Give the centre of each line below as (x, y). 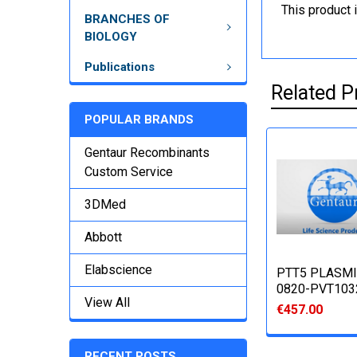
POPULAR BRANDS (139, 120)
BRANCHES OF (127, 19)
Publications (120, 67)
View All (107, 302)
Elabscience (118, 270)
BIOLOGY (111, 36)
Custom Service (129, 172)
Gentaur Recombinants (147, 153)
